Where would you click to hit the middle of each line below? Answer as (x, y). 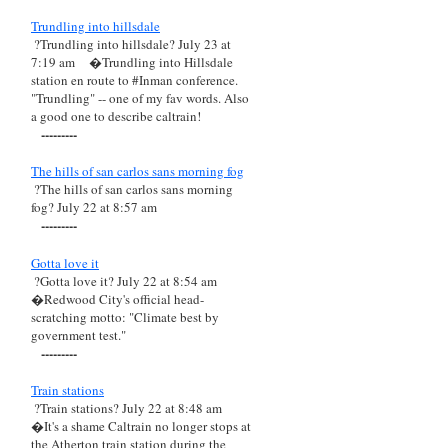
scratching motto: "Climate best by (125, 316)
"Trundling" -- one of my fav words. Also (140, 97)
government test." (78, 334)
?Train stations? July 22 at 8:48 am (128, 408)
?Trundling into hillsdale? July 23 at (131, 43)
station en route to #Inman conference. (134, 79)
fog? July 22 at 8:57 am (94, 207)
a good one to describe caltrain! (116, 115)
